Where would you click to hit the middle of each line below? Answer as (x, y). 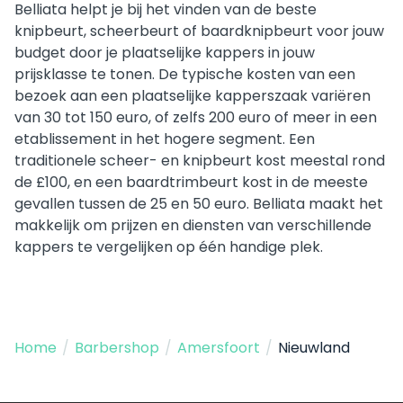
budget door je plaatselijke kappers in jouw (165, 52)
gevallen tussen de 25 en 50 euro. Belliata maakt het (199, 203)
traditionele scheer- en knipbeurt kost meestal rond (200, 160)
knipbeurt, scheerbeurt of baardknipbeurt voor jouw (199, 31)
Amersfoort (219, 347)
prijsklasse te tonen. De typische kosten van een (185, 74)
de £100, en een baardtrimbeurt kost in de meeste (191, 182)
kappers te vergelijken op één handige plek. (169, 246)
